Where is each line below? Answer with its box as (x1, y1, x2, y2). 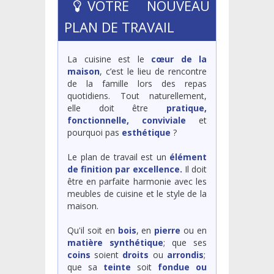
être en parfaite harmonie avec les (67, 175, 207, 187)
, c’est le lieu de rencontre (100, 65, 207, 77)
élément (169, 150, 207, 163)
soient (91, 248, 123, 261)
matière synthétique (67, 236, 163, 248)
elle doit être (67, 102, 166, 114)
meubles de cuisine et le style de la (67, 187, 207, 199)
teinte (103, 261, 131, 273)
